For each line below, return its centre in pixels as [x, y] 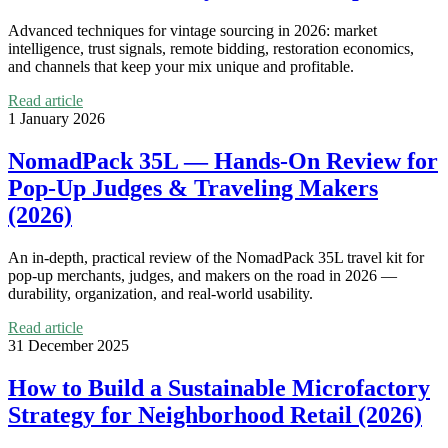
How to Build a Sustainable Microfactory [219, 388]
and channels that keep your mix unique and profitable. [181, 67]
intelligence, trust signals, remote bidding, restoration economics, [211, 49]
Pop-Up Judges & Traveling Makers [193, 188]
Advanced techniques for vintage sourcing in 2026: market [192, 31]
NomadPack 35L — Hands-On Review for [223, 161]
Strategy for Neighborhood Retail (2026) [215, 415]
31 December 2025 [68, 346]
